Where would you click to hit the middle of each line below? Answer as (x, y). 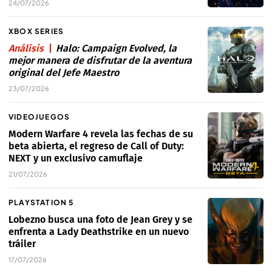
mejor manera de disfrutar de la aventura (100, 61)
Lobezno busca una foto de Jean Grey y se (100, 220)
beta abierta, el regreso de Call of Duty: (96, 146)
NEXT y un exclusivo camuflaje (76, 158)
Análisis (26, 49)
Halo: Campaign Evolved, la (116, 49)
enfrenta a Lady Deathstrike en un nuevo (99, 232)
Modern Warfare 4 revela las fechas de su (101, 134)
